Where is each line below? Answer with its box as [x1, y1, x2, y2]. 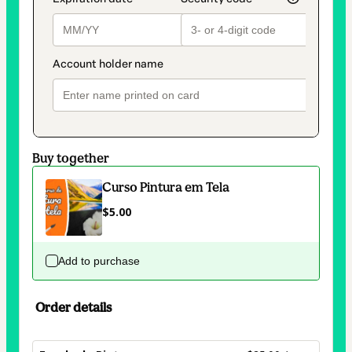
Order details [35, 299, 112, 316]
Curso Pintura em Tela [102, 179, 229, 196]
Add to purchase [58, 255, 140, 268]
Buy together [32, 150, 109, 167]
